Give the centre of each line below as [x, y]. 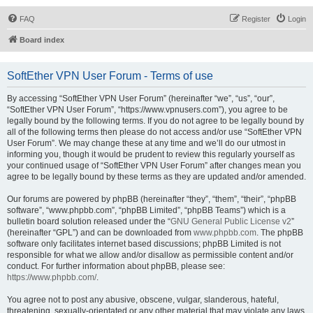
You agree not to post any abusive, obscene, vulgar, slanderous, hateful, [143, 300]
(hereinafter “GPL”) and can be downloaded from [100, 233]
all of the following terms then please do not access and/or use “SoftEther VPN [154, 132]
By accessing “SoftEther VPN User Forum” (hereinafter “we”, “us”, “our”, [141, 99]
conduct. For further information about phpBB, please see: [116, 266]
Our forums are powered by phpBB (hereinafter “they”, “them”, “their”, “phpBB [152, 199]
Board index [42, 40]
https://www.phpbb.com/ [52, 277]
